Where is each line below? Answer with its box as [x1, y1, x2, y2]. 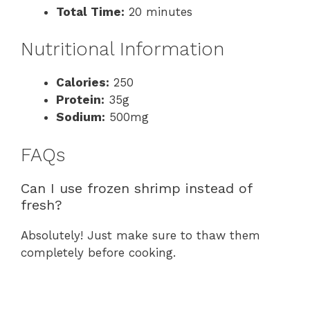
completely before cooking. [21, 245, 176, 259]
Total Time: [56, 4, 125, 19]
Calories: [56, 75, 109, 90]
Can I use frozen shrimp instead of [21, 179, 252, 197]
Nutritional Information [21, 38, 224, 61]
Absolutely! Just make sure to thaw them [21, 228, 260, 242]
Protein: [56, 93, 104, 107]
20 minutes [125, 4, 192, 19]
